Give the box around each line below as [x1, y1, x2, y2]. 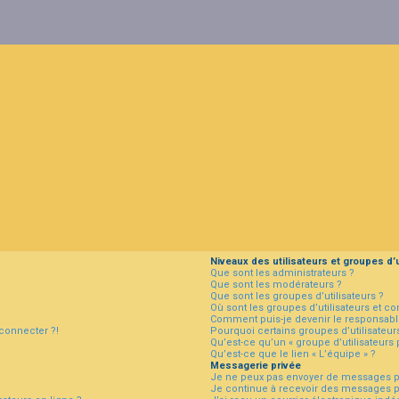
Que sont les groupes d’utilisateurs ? [209, 289, 384, 302]
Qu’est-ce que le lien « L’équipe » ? [209, 347, 376, 360]
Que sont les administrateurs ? [209, 266, 354, 279]
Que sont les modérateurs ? [209, 278, 342, 290]
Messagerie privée [209, 359, 301, 371]
